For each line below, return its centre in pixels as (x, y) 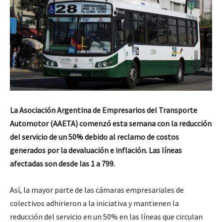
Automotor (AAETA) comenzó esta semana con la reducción (111, 124)
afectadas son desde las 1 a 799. (62, 164)
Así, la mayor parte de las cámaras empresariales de (97, 190)
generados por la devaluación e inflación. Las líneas (96, 150)
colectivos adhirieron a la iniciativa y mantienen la (94, 203)
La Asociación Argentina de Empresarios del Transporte (104, 110)
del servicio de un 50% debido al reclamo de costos (94, 137)
